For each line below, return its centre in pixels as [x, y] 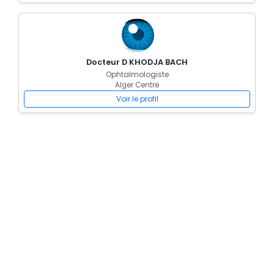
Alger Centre [137, 85]
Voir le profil [137, 99]
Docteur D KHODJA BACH [137, 62]
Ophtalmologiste [137, 74]
